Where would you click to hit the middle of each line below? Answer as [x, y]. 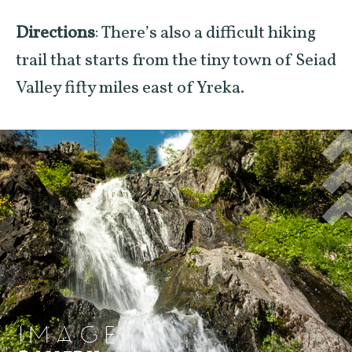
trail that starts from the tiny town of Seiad [176, 60]
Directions [55, 33]
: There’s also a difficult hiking [205, 33]
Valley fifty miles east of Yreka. [130, 88]
